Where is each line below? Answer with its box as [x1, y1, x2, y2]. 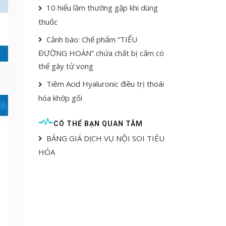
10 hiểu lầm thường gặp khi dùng [46, 3, 158, 13]
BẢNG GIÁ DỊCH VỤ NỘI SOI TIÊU [46, 133, 164, 143]
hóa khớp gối [38, 92, 82, 103]
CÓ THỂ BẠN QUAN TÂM [53, 119, 143, 128]
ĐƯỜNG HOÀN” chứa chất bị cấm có [38, 48, 164, 59]
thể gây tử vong [38, 61, 93, 72]
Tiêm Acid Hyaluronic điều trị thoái [46, 79, 164, 89]
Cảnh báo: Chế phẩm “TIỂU [46, 34, 137, 44]
